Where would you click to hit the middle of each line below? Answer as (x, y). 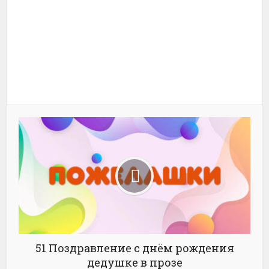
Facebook (134, 22)
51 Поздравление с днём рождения (134, 248)
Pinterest (134, 82)
